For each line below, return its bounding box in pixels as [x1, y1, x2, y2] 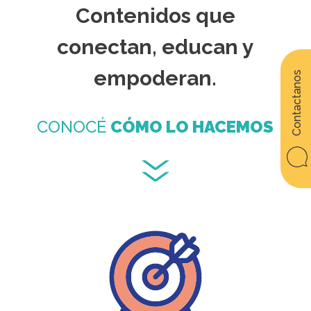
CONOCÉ [37, 117, 111, 137]
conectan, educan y [56, 35, 254, 60]
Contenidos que [75, 3, 235, 28]
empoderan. [94, 66, 217, 91]
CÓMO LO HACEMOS [110, 117, 274, 137]
